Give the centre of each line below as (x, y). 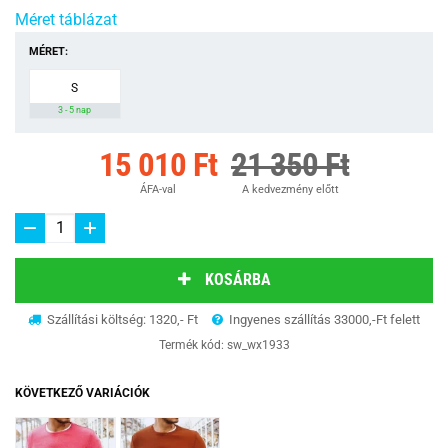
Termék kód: (192, 344)
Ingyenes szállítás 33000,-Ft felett (323, 319)
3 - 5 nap (75, 109)
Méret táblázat (66, 19)
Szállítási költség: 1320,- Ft (121, 319)
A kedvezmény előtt (290, 189)
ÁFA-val (158, 189)
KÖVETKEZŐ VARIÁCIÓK (82, 392)
